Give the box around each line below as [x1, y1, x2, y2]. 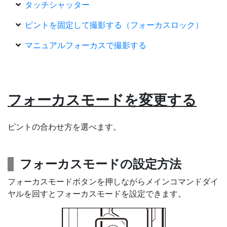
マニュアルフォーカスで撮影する [25, 40, 146, 50]
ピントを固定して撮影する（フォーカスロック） [25, 20, 203, 30]
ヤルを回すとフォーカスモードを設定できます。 [8, 188, 186, 199]
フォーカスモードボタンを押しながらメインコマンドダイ [8, 176, 218, 186]
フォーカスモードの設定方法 [20, 157, 181, 171]
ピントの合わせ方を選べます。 [8, 122, 121, 132]
